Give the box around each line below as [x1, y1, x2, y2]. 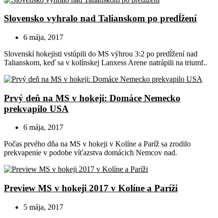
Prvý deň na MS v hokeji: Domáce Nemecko [4, 92, 181, 103]
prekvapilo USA [4, 103, 69, 114]
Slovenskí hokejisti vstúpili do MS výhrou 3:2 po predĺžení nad [4, 49, 198, 58]
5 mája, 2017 [23, 202, 63, 211]
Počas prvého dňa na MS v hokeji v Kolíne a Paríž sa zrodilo [4, 140, 191, 148]
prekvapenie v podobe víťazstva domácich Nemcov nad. [4, 148, 177, 157]
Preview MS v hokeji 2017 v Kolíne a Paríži [4, 183, 178, 194]
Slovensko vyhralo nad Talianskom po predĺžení [4, 13, 197, 24]
